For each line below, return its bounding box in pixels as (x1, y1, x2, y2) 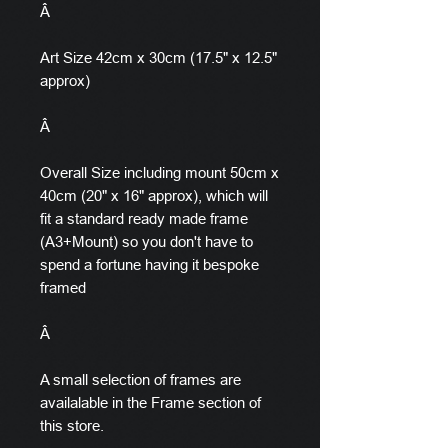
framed (40, 279, 86, 296)
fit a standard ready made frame (40, 210, 248, 227)
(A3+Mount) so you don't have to (40, 233, 253, 250)
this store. (40, 417, 104, 434)
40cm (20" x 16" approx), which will (40, 187, 268, 204)
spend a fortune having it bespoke (40, 256, 259, 273)
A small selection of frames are (40, 371, 241, 388)
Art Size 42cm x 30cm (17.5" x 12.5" (40, 49, 277, 66)
